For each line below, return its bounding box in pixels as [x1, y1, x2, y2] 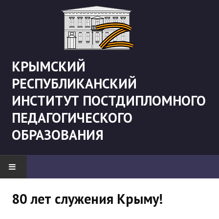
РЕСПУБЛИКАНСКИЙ [12, 74, 137, 92]
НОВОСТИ [13, 185, 48, 195]
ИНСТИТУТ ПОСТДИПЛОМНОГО [12, 91, 206, 109]
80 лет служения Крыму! [12, 190, 163, 208]
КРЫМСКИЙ [12, 57, 86, 75]
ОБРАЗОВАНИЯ [12, 126, 104, 144]
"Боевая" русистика [21, 209, 77, 218]
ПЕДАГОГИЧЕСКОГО [12, 109, 132, 127]
